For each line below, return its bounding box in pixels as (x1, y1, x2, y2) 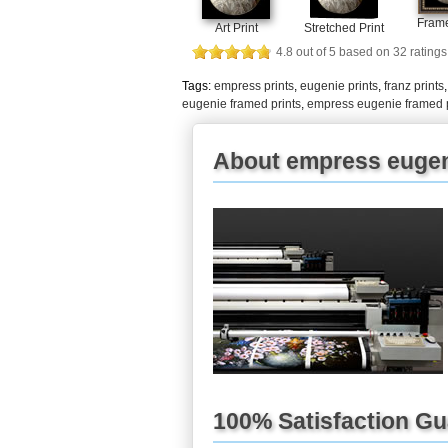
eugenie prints (300, 78, 378, 93)
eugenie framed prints (182, 96, 301, 111)
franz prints (384, 78, 444, 93)
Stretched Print (304, 20, 384, 35)
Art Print (214, 20, 258, 35)
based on (336, 44, 393, 59)
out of (293, 44, 329, 59)
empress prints (214, 78, 294, 93)
